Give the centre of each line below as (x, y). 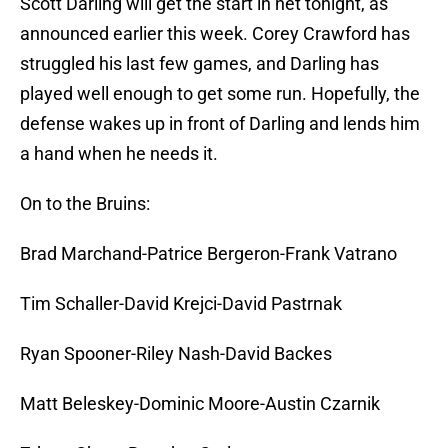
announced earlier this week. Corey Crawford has (215, 34)
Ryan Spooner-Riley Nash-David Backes (176, 354)
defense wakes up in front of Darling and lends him (220, 124)
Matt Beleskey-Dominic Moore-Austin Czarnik (200, 404)
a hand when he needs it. (119, 154)
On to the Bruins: (85, 204)
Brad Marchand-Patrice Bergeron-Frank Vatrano (208, 254)
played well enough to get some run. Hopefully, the (220, 94)
